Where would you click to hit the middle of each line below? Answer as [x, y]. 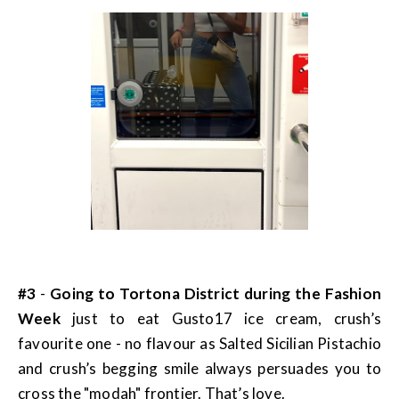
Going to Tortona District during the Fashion [216, 294]
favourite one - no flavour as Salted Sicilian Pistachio [199, 344]
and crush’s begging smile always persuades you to [199, 369]
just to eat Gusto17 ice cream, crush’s [220, 319]
